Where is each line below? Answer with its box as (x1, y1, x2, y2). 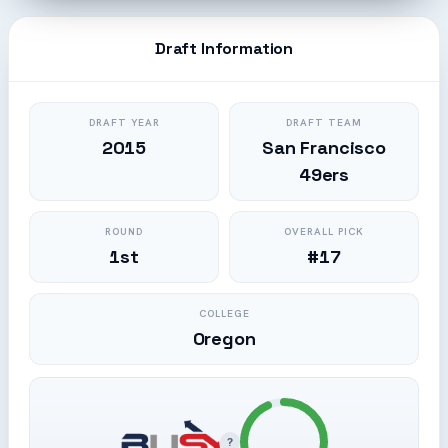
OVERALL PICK (284, 225, 364, 238)
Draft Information (154, 38, 294, 59)
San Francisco (262, 136, 386, 159)
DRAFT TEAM (286, 116, 362, 129)
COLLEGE (198, 307, 250, 320)
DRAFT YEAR (88, 116, 160, 129)
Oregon (192, 327, 256, 350)
